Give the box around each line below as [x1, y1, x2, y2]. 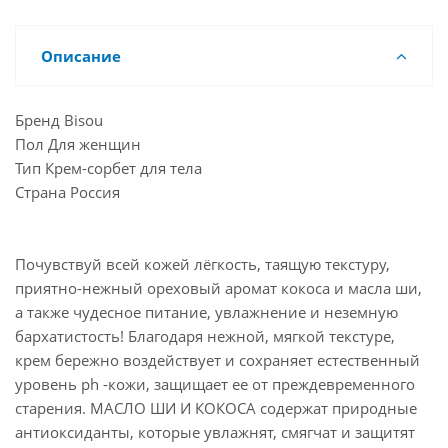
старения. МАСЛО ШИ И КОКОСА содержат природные [15, 398, 417, 418]
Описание [41, 46, 121, 66]
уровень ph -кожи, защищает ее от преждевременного [15, 374, 415, 394]
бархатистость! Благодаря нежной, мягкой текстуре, [15, 326, 395, 346]
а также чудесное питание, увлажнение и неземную [15, 302, 398, 322]
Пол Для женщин [15, 134, 141, 154]
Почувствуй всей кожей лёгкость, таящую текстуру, [15, 254, 390, 274]
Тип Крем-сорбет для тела [15, 158, 202, 178]
